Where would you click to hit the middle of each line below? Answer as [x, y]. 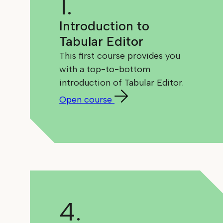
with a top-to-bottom [105, 69]
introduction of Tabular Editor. [122, 83]
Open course [86, 100]
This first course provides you [120, 56]
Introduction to [105, 26]
